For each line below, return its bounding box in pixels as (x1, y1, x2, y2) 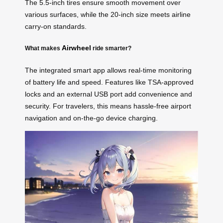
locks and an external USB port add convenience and (25, 90, 192, 98)
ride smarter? (91, 45, 131, 52)
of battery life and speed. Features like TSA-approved (25, 78, 194, 86)
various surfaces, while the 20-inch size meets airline (25, 10, 191, 18)
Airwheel (62, 44, 91, 52)
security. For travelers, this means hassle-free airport (25, 102, 191, 110)
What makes (25, 45, 62, 52)
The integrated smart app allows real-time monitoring (25, 66, 192, 74)
